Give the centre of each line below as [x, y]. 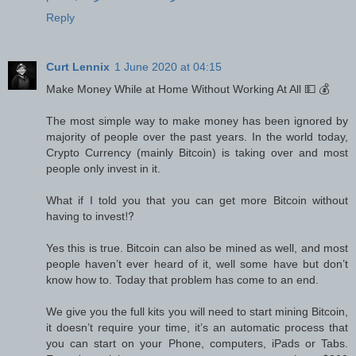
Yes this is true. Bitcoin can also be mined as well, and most [197, 248]
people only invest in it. [103, 168]
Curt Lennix [78, 66]
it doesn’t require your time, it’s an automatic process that [197, 327]
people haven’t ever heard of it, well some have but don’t [197, 263]
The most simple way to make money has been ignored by [197, 120]
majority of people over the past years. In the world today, [197, 136]
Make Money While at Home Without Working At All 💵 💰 [188, 89]
